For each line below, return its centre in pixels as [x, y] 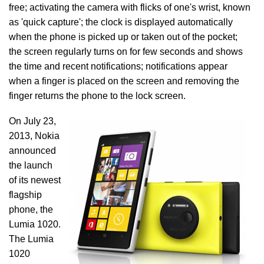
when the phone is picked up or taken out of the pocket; [123, 37]
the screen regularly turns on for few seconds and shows [126, 52]
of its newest [35, 180]
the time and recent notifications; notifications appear [118, 66]
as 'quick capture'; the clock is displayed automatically [121, 22]
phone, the [31, 209]
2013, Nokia [34, 136]
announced [32, 151]
